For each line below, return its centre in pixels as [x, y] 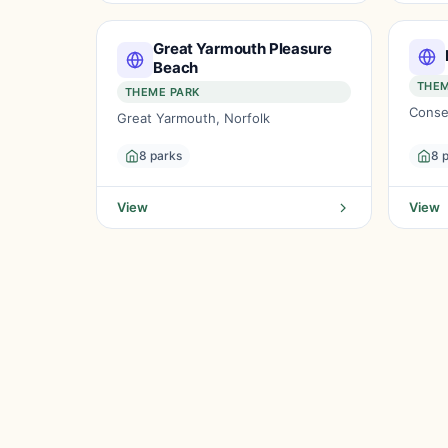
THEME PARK [162, 92]
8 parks [160, 155]
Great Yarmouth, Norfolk [193, 118]
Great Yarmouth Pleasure [242, 48]
